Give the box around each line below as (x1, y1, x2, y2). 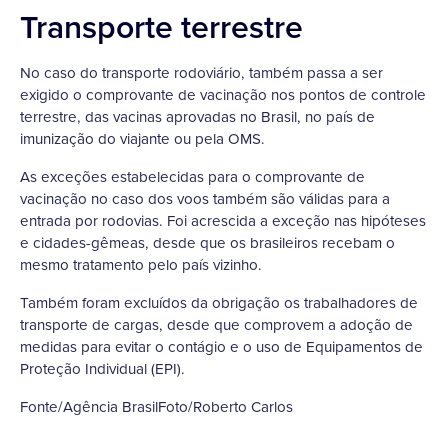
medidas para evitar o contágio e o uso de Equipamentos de (20, 336, 423, 358)
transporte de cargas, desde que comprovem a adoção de (20, 314, 413, 336)
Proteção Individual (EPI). (20, 358, 185, 380)
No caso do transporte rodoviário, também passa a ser (20, 62, 383, 84)
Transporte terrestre (20, 3, 303, 51)
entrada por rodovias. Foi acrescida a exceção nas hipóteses (20, 210, 426, 232)
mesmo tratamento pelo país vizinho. (20, 254, 262, 276)
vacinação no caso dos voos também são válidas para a (20, 188, 390, 210)
